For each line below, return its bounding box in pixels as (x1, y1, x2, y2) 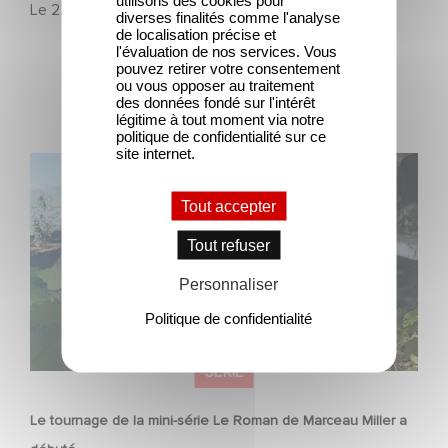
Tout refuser (187, 236, 270, 253)
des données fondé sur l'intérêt (116, 93, 315, 110)
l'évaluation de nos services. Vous (116, 42, 337, 59)
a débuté (30, 179, 92, 200)
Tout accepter (181, 197, 276, 214)
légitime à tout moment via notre (116, 110, 324, 127)
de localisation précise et (116, 25, 276, 42)
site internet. (116, 144, 195, 161)
